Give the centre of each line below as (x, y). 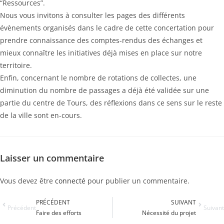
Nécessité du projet (169, 213)
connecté (70, 181)
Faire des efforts (59, 213)
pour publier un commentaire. (137, 181)
